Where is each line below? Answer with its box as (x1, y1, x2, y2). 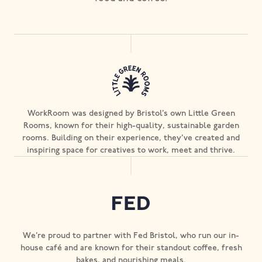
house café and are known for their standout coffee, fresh (20, 242, 242, 253)
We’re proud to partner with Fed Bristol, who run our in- (23, 230, 239, 240)
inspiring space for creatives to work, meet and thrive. (27, 144, 235, 155)
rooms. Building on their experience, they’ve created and (22, 132, 240, 143)
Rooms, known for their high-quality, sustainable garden (23, 120, 239, 130)
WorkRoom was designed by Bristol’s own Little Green (27, 108, 235, 118)
